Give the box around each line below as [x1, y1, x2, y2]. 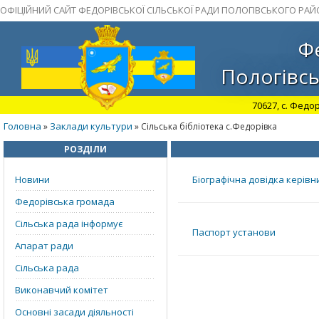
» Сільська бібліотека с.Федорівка [132, 120, 277, 132]
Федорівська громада [15, 195, 115, 208]
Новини [15, 173, 50, 186]
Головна [4, 120, 41, 132]
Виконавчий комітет [15, 283, 108, 296]
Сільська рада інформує [15, 217, 122, 230]
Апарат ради [15, 239, 73, 252]
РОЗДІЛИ [64, 143, 107, 155]
